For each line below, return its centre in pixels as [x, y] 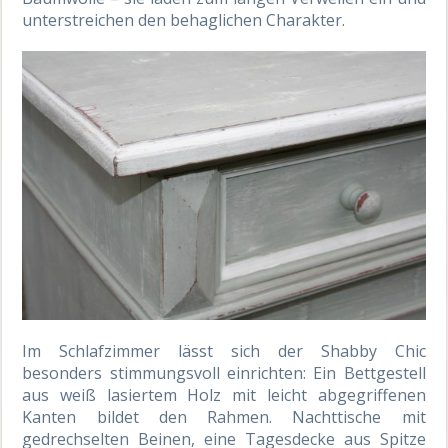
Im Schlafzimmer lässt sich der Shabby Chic [224, 350]
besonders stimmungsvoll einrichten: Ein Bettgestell [224, 372]
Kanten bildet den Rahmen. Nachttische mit [224, 416]
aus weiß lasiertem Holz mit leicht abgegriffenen [224, 394]
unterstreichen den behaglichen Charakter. [184, 19]
